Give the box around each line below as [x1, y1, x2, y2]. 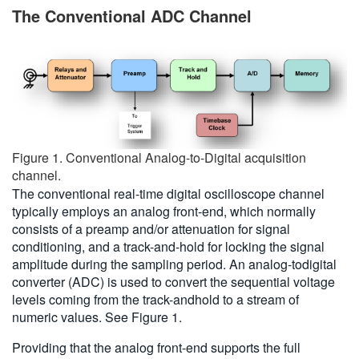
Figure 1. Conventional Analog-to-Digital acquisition [12, 147, 306, 167]
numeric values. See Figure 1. [12, 307, 182, 326]
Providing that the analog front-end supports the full [12, 337, 301, 357]
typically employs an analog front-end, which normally [12, 201, 316, 220]
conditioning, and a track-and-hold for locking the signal [12, 236, 325, 256]
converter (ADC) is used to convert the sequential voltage [12, 272, 335, 291]
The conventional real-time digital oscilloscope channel [12, 184, 325, 203]
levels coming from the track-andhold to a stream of [12, 289, 299, 309]
